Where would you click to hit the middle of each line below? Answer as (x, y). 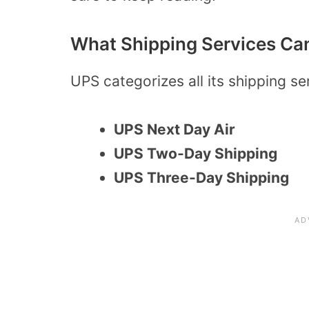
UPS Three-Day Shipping (201, 178)
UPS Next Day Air (175, 130)
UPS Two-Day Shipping (196, 154)
